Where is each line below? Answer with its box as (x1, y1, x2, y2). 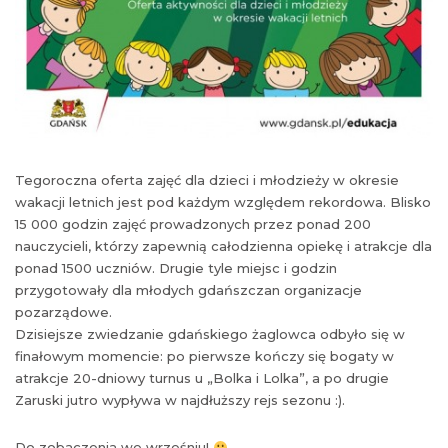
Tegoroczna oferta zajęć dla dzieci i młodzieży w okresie (15, 172, 399, 189)
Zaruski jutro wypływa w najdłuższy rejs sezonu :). (15, 392, 345, 409)
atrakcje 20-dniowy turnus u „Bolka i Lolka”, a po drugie (15, 370, 389, 387)
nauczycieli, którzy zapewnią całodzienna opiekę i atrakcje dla (15, 238, 432, 255)
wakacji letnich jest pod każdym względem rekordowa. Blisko (15, 194, 431, 211)
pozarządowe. (15, 304, 112, 321)
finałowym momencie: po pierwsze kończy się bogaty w (15, 348, 394, 365)
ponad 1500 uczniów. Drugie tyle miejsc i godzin (15, 260, 337, 277)
